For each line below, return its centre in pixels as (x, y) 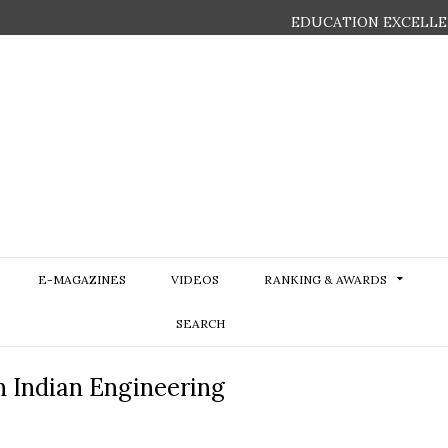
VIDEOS (194, 279)
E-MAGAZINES (81, 279)
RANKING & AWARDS (325, 279)
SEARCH (200, 323)
